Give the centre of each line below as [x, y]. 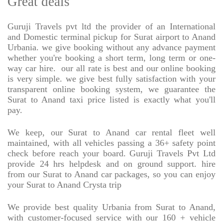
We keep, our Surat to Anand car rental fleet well [111, 133]
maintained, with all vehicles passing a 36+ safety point [111, 143]
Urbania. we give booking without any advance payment [111, 48]
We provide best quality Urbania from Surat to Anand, [111, 207]
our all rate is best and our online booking [138, 68]
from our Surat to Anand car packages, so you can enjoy [111, 174]
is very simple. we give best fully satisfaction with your [111, 79]
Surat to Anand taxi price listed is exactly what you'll [111, 100]
